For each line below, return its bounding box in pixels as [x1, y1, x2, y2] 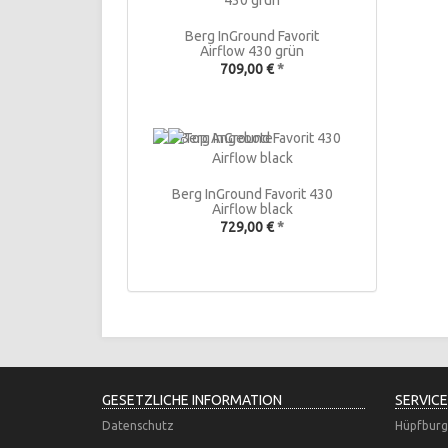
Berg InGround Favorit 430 [171, 186, 333, 202]
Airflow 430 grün [200, 43, 304, 59]
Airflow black [211, 201, 293, 217]
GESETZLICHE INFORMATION [102, 392, 282, 408]
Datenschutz [102, 419, 174, 432]
